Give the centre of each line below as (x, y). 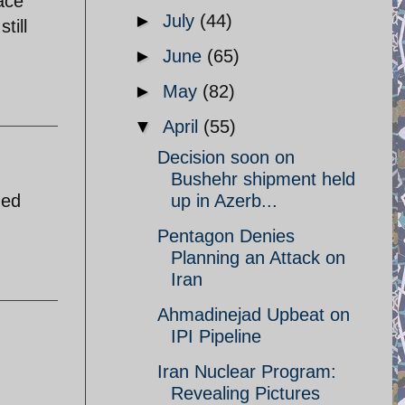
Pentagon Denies (226, 236)
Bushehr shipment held (263, 179)
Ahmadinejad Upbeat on (254, 315)
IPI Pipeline (216, 336)
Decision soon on (226, 157)
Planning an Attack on (258, 258)
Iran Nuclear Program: (247, 372)
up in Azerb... (224, 201)
